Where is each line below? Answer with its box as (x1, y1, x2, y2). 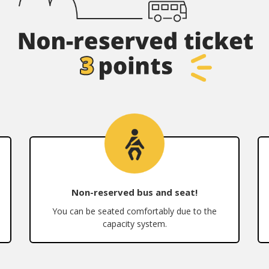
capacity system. (102, 218, 167, 229)
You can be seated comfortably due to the (52, 205, 217, 217)
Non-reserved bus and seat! (71, 186, 198, 198)
